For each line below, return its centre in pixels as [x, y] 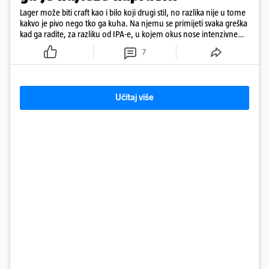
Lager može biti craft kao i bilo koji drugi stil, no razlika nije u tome [133, 13]
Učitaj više [134, 98]
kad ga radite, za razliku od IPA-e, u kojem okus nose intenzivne [129, 34]
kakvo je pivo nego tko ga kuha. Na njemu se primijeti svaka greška [134, 23]
